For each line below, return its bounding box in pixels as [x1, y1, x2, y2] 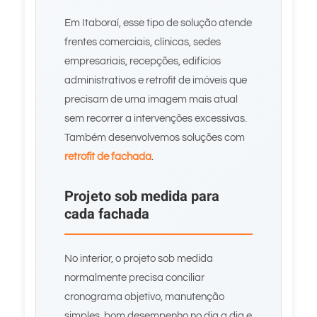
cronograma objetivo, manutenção [64, 292, 224, 302]
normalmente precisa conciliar [64, 272, 204, 283]
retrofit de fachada [64, 151, 151, 162]
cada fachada [64, 204, 149, 224]
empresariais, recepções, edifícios [64, 56, 221, 67]
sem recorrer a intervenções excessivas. [64, 113, 247, 124]
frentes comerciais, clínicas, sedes [64, 37, 221, 47]
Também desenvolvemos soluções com [64, 132, 245, 143]
